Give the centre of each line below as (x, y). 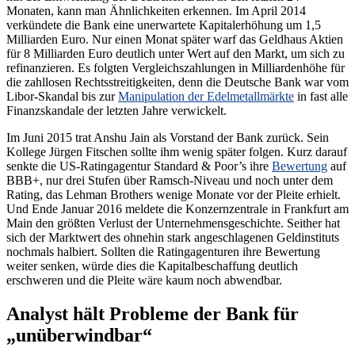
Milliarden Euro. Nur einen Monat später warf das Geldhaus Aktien (175, 40)
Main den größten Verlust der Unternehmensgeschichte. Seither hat (173, 223)
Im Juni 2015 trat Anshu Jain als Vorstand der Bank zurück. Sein (168, 138)
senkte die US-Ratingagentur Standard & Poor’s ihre (139, 166)
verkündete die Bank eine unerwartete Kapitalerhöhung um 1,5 (164, 25)
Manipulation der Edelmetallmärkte (206, 97)
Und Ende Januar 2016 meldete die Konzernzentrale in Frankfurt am (177, 209)
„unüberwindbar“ (79, 335)
